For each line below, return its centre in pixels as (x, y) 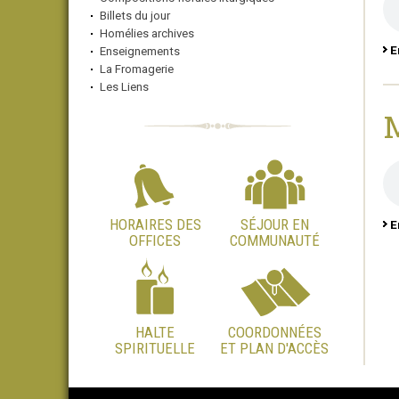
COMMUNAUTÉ (274, 240)
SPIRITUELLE (155, 348)
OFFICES (155, 240)
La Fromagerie (137, 69)
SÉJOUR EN (274, 224)
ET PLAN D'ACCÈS (275, 348)
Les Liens (124, 87)
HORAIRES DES (155, 224)
